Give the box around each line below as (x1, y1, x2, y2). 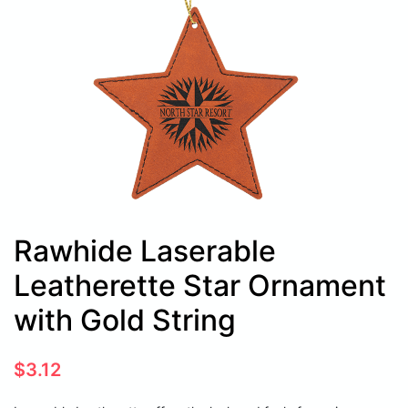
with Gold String (14, 301, 236, 338)
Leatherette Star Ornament (14, 267, 386, 303)
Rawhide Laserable (14, 232, 276, 269)
